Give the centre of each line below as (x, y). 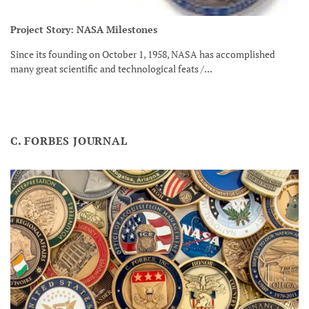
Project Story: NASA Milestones (84, 30)
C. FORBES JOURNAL (69, 140)
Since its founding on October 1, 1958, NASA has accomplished (143, 55)
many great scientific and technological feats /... (111, 69)
